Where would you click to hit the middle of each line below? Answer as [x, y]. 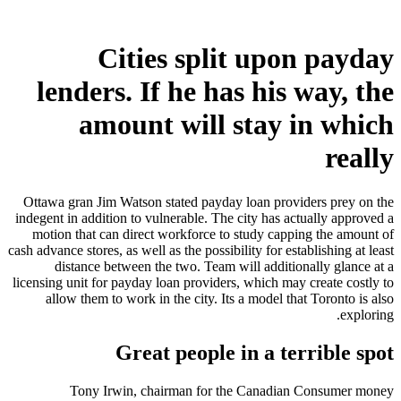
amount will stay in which [236, 125]
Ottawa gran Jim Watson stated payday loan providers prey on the [209, 201]
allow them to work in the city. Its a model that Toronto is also [220, 298]
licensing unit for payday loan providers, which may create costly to [203, 282]
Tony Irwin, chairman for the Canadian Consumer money [232, 390]
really [359, 158]
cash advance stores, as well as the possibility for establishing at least [201, 250]
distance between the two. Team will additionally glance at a [224, 266]
